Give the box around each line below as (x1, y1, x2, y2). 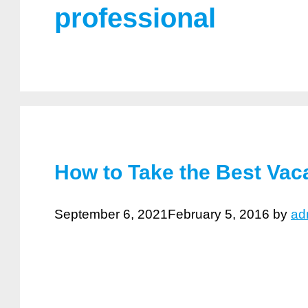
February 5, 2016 (168, 207, 269, 222)
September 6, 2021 (54, 207, 168, 222)
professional (54, 2, 216, 33)
